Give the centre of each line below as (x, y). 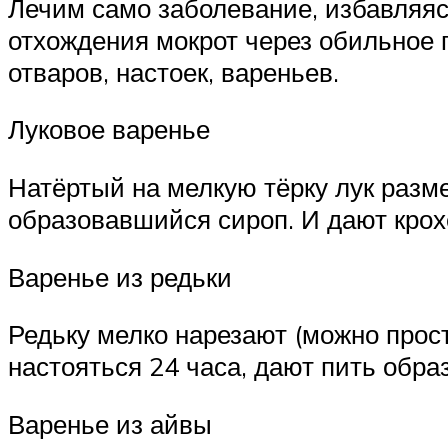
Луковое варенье (109, 129)
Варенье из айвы (110, 423)
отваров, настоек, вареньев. (173, 71)
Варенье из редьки (120, 276)
